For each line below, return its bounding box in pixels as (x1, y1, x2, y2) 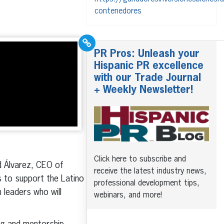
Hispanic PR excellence (94, 61, 203, 71)
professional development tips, (94, 179, 199, 187)
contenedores (94, 7, 141, 15)
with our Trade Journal (94, 73, 201, 83)
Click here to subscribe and (94, 155, 186, 163)
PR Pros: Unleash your (94, 49, 199, 59)
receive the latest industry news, (94, 167, 206, 175)
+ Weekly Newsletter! (94, 85, 193, 95)
